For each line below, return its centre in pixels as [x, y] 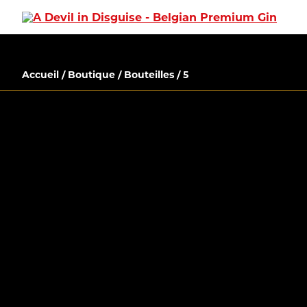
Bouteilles [149, 75]
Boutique [91, 75]
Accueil [40, 75]
